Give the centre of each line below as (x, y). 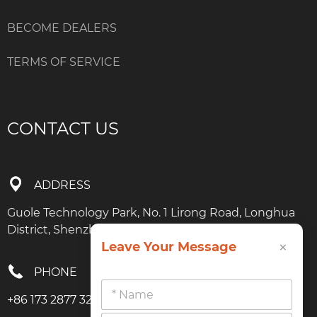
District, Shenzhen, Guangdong (96, 229)
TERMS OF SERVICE (64, 62)
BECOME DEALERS (62, 28)
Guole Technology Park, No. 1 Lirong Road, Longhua (151, 212)
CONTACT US (63, 128)
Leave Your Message (169, 247)
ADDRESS (62, 185)
